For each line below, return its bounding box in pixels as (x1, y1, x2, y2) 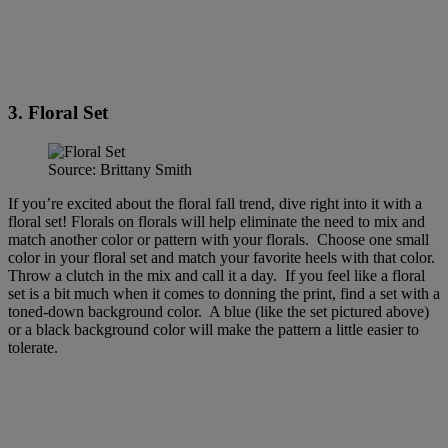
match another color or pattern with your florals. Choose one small (8, 230, 429, 248)
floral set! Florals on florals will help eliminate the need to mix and (8, 212, 425, 230)
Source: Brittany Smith (48, 160, 192, 178)
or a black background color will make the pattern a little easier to (8, 320, 419, 338)
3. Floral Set (8, 101, 108, 123)
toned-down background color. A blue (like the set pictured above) (8, 302, 429, 320)
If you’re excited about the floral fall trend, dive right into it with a (8, 194, 422, 212)
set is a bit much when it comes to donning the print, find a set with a (8, 284, 440, 302)
